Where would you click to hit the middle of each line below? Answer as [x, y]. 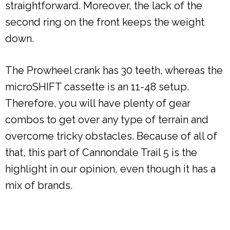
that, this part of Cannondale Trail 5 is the [101, 153]
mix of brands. [39, 186]
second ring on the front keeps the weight [105, 22]
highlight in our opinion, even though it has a [110, 169]
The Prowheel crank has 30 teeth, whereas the [114, 71]
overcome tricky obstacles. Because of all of [111, 136]
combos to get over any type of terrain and [107, 120]
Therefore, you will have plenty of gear [98, 103]
